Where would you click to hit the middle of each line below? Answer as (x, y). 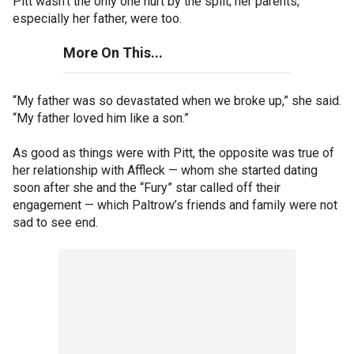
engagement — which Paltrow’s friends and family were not (175, 205)
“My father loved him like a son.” (101, 118)
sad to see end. (55, 222)
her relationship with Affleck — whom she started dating (165, 170)
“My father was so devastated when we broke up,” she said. (177, 100)
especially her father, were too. (97, 18)
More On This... (113, 52)
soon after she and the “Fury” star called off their (147, 187)
